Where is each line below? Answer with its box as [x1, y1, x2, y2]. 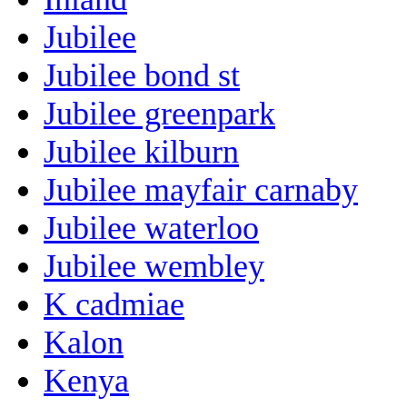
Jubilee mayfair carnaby [44, 171, 358, 208]
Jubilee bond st [44, 56, 240, 94]
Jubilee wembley [44, 247, 264, 284]
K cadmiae [44, 285, 184, 323]
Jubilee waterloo [44, 209, 259, 246]
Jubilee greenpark [44, 94, 275, 132]
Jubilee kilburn [44, 133, 239, 170]
